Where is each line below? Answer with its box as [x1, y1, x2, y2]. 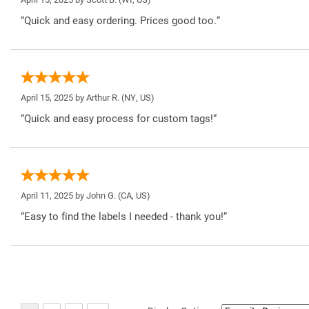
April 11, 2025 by [21, 190, 86, 201]
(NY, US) [119, 92, 154, 103]
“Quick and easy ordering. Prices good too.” [21, 14, 220, 27]
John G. [86, 190, 116, 201]
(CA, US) [116, 190, 150, 201]
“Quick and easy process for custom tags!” [21, 112, 217, 125]
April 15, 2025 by [21, 92, 86, 103]
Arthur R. [86, 92, 119, 103]
